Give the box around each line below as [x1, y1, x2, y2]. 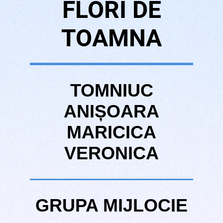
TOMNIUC [70, 80, 153, 101]
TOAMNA [61, 24, 162, 52]
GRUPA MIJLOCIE [35, 195, 188, 216]
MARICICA [67, 122, 156, 142]
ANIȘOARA [64, 101, 159, 121]
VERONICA [64, 143, 159, 163]
